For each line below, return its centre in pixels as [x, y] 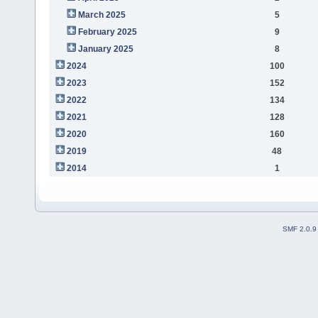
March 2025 [102, 15]
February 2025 [107, 32]
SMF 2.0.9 [300, 229]
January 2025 [105, 49]
